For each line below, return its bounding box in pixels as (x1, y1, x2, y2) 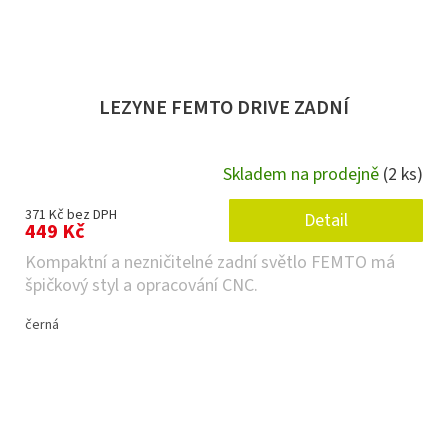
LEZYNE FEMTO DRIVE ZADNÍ (99, 94, 349, 123)
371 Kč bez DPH (25, 205, 117, 226)
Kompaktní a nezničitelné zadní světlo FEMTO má (25, 250, 395, 276)
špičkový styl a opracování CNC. (25, 273, 258, 299)
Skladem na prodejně (223, 161, 383, 187)
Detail (304, 208, 348, 234)
